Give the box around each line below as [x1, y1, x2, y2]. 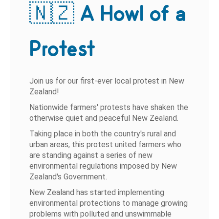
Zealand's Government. [29, 172, 108, 181]
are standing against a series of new [29, 151, 153, 160]
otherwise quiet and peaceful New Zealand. [29, 113, 179, 123]
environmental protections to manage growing [29, 198, 188, 208]
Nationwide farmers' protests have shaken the [29, 103, 189, 112]
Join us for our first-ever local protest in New [29, 76, 185, 86]
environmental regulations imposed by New [29, 161, 177, 171]
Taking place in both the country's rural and [29, 129, 176, 138]
